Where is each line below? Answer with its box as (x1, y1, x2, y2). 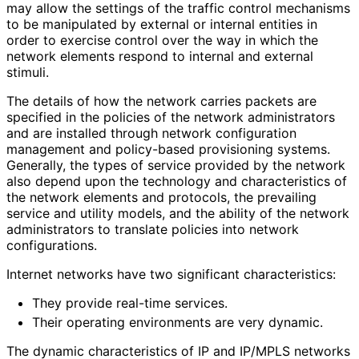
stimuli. (6, 63, 48, 80)
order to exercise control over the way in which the (6, 31, 318, 48)
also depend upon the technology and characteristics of (6, 172, 347, 189)
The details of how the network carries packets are (6, 92, 317, 109)
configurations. (6, 236, 96, 253)
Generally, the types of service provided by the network (6, 156, 345, 173)
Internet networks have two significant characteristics (6, 265, 333, 282)
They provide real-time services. (32, 294, 227, 311)
